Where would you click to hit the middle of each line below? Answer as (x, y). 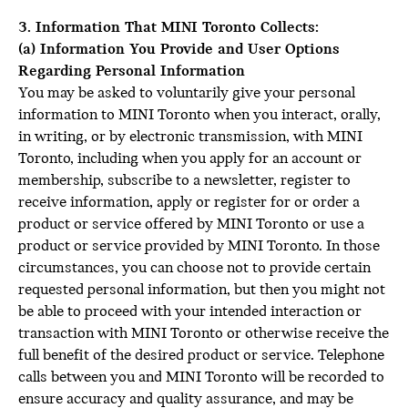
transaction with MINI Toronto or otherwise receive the (204, 334)
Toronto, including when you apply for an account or (190, 159)
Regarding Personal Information (132, 71)
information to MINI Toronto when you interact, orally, (199, 115)
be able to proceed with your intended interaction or (190, 312)
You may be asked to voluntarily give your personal (187, 93)
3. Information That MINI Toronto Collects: (168, 28)
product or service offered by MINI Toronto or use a (191, 224)
